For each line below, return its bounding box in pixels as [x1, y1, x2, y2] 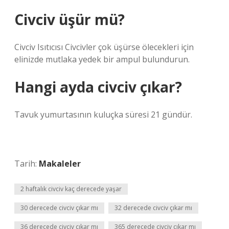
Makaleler [39, 158, 81, 169]
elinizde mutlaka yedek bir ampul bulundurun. [14, 54, 190, 65]
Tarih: [14, 158, 39, 169]
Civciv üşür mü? [14, 10, 125, 29]
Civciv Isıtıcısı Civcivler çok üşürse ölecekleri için [14, 41, 194, 53]
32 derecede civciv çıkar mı [114, 203, 192, 212]
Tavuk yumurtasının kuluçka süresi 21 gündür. [14, 109, 192, 120]
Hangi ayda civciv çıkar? [14, 77, 182, 97]
